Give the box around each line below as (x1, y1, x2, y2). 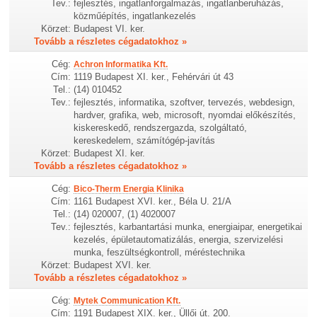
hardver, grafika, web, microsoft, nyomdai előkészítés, (74, 110, 296, 121)
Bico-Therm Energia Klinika (74, 184, 185, 195)
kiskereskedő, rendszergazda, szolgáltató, (74, 122, 248, 134)
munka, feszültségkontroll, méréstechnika (74, 247, 246, 258)
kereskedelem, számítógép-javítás (74, 135, 216, 146)
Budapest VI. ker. (74, 23, 146, 34)
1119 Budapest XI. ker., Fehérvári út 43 (74, 71, 234, 83)
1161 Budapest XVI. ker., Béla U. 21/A (74, 196, 232, 207)
